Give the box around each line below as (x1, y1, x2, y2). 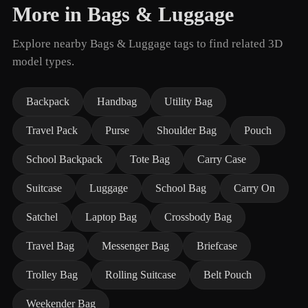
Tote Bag (130, 153, 170, 165)
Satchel (26, 211, 58, 223)
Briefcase (197, 240, 237, 252)
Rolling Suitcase (105, 269, 176, 280)
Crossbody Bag (164, 211, 232, 223)
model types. (12, 55, 74, 68)
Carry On (234, 182, 275, 194)
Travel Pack (26, 124, 78, 136)
